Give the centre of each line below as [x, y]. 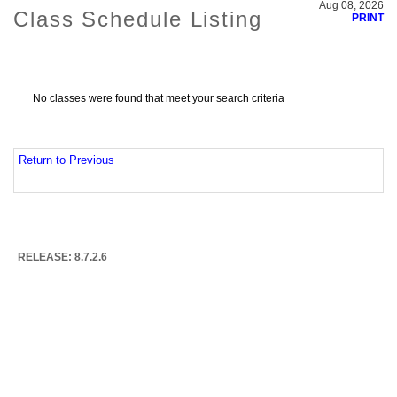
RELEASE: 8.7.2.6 [62, 257]
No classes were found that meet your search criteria [159, 98]
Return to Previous [66, 160]
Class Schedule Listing [138, 19]
